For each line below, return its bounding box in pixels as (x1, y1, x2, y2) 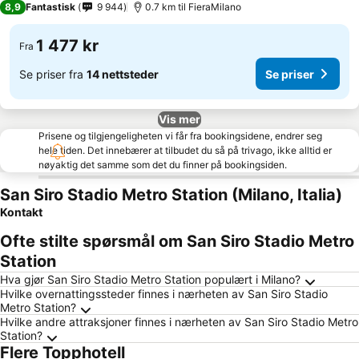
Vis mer (159, 112, 200, 126)
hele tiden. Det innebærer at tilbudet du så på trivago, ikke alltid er (38, 144, 332, 156)
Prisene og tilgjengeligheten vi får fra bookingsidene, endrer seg (38, 130, 322, 142)
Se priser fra (19, 67, 87, 81)
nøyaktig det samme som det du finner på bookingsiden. (38, 159, 287, 171)
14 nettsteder (87, 67, 159, 81)
